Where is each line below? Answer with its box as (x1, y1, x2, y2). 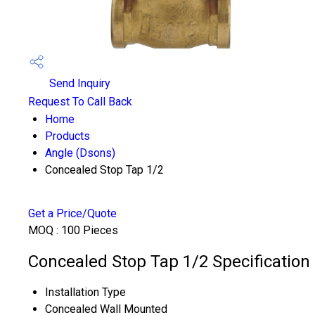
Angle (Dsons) (45, 146, 115, 160)
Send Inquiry (46, 77, 110, 91)
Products (45, 129, 90, 143)
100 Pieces (61, 224, 118, 237)
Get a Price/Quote (28, 207, 117, 220)
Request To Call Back (28, 95, 132, 108)
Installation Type (45, 285, 126, 299)
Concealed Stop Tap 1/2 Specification (28, 251, 310, 271)
